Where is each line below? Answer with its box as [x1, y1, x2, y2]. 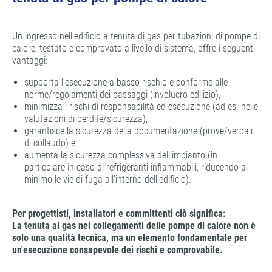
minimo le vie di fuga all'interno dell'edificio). [24, 174, 191, 186]
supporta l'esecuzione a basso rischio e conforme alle [24, 76, 228, 89]
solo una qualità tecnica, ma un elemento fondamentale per [12, 232, 247, 244]
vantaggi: [12, 55, 47, 67]
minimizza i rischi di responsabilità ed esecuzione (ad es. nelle [24, 101, 258, 113]
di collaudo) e [24, 137, 75, 149]
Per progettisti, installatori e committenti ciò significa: [12, 208, 225, 220]
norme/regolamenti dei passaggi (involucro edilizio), [24, 89, 223, 101]
